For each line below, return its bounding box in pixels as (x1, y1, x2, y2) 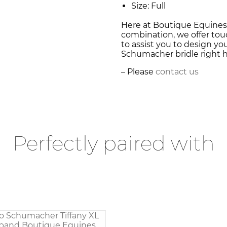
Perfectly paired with (12, 131, 215, 156)
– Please (121, 67, 156, 77)
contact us (156, 67, 199, 77)
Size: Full (131, 1, 166, 11)
